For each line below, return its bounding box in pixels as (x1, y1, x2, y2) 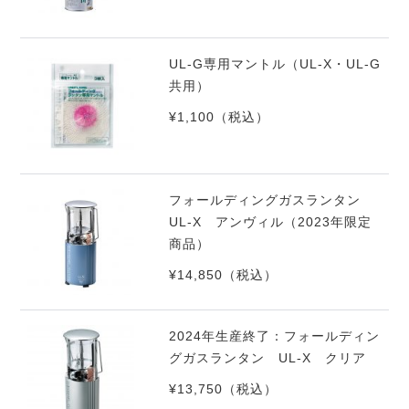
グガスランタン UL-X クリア (169, 351, 367, 366)
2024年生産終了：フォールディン (169, 329, 381, 344)
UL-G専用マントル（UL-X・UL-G (169, 56, 382, 71)
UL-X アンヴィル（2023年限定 (169, 215, 372, 230)
